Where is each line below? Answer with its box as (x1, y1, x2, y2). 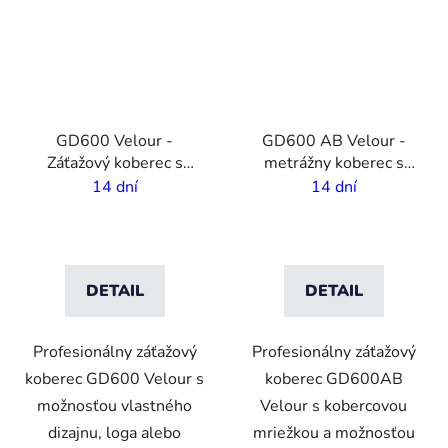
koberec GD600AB (264, 367, 403, 390)
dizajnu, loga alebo (48, 421, 181, 444)
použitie (86, 195, 143, 218)
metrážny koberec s (263, 151, 404, 174)
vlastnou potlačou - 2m (250, 173, 417, 196)
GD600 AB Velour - (261, 129, 406, 152)
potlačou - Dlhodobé (40, 173, 189, 196)
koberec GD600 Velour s (25, 367, 204, 390)
